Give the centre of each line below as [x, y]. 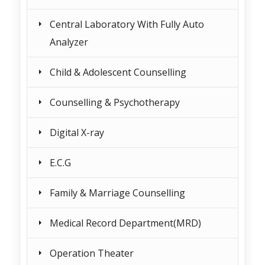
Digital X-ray [77, 132]
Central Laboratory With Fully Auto [127, 24]
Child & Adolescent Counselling [118, 72]
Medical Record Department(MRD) [125, 223]
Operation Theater [92, 253]
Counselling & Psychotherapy [115, 102]
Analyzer [69, 42]
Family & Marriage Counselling [117, 193]
